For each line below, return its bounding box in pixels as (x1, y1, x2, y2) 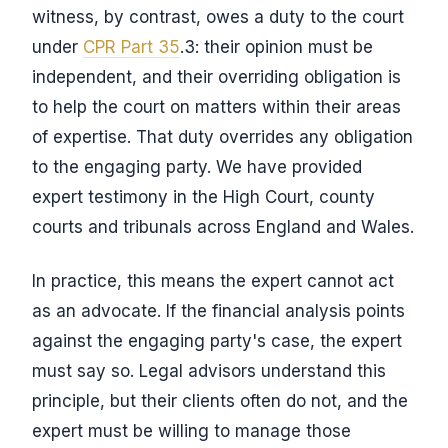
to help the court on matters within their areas (32, 97, 401, 117)
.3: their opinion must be (180, 37, 373, 57)
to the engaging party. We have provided (32, 157, 362, 177)
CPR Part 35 (83, 37, 180, 57)
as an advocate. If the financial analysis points (32, 301, 405, 321)
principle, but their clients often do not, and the (32, 391, 408, 411)
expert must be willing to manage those (32, 421, 351, 441)
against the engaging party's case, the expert (32, 331, 402, 351)
